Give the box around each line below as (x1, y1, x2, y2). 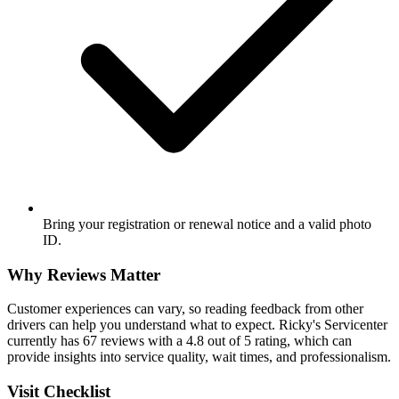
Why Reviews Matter (7, 265, 160, 284)
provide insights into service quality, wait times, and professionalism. (7, 349, 391, 365)
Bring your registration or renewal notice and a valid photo (43, 216, 371, 232)
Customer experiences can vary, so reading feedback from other (7, 301, 363, 317)
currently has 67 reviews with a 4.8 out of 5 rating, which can (7, 333, 352, 349)
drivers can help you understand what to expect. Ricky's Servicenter (7, 317, 387, 333)
